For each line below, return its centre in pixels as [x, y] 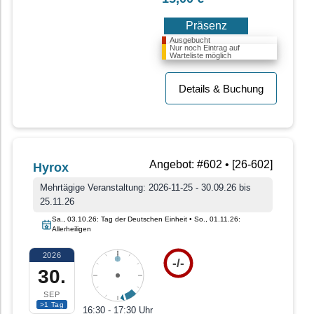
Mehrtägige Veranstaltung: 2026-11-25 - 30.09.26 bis [145, 188]
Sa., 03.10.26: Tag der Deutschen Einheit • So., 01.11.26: [146, 219]
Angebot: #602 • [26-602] [211, 165]
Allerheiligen [71, 229]
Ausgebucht [190, 40]
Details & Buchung [221, 89]
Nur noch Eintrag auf [205, 48]
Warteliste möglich [200, 56]
